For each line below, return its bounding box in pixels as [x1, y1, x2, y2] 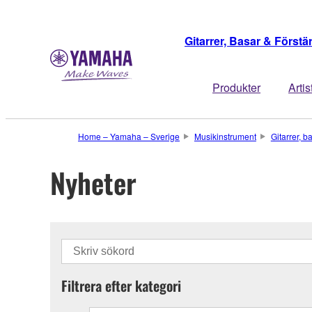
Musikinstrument [194, 130, 256, 142]
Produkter [212, 79, 260, 95]
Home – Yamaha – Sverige [78, 130, 180, 142]
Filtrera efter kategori [61, 274, 181, 296]
